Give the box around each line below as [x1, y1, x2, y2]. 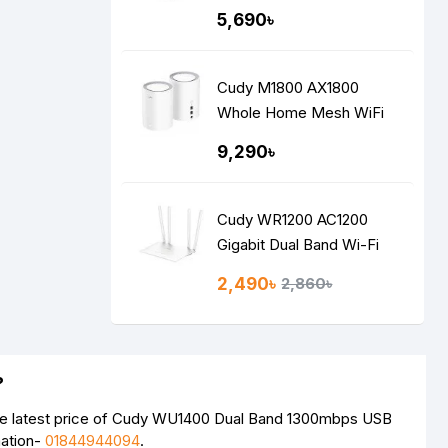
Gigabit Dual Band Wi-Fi [217, 235, 380, 254]
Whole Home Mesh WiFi [217, 103, 385, 122]
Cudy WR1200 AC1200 [217, 210, 369, 229]
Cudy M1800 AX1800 [217, 78, 360, 97]
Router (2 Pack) [217, 128, 327, 147]
